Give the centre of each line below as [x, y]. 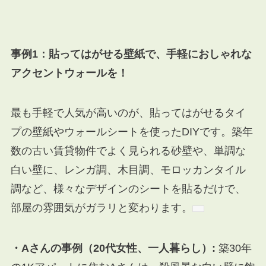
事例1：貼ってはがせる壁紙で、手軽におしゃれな [131, 54]
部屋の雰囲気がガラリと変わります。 [101, 208]
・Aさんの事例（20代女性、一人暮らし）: [113, 248]
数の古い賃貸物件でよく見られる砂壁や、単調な [128, 151]
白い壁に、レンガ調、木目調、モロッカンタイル [128, 170]
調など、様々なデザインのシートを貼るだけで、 [128, 189]
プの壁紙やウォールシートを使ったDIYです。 [121, 132]
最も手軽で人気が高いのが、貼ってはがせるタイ [128, 113]
